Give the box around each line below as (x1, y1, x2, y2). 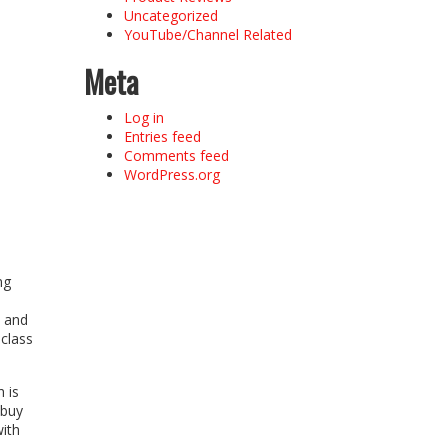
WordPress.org (123, 164, 220, 184)
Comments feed (123, 145, 229, 165)
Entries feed (123, 126, 201, 146)
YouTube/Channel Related (123, 24, 292, 44)
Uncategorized (123, 5, 218, 25)
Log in (123, 107, 164, 127)
